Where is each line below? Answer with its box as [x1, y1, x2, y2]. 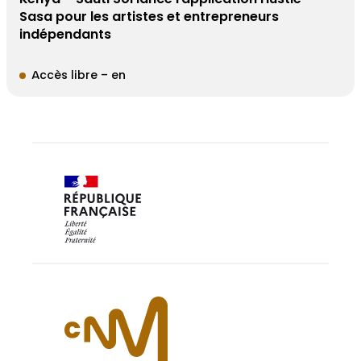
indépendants [19, 28, 111, 42]
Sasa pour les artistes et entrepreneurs [19, 10, 279, 24]
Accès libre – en [29, 70, 126, 82]
